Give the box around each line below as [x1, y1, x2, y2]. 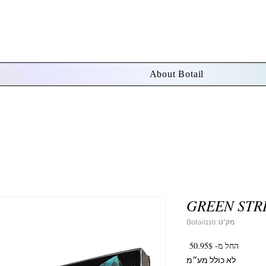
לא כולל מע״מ [186, 256, 236, 265]
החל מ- [213, 240, 239, 251]
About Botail [149, 69, 204, 79]
